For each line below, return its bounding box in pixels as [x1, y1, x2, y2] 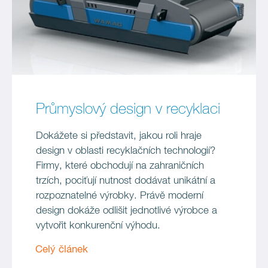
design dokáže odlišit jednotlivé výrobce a [36, 206, 217, 216]
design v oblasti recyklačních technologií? [36, 146, 215, 156]
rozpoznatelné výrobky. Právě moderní [36, 191, 203, 201]
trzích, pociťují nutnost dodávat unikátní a [36, 176, 215, 186]
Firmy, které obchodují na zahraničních [36, 161, 204, 171]
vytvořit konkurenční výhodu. [36, 221, 160, 231]
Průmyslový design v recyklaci [36, 102, 220, 117]
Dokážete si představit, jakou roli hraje [36, 131, 202, 141]
